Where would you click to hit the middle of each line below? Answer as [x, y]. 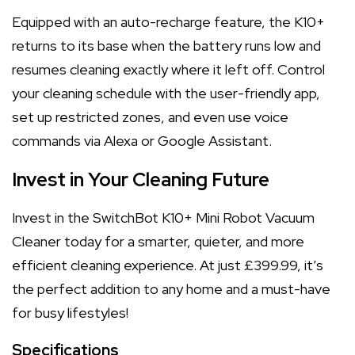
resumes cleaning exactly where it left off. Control [168, 69]
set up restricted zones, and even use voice [150, 117]
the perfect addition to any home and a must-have [171, 289]
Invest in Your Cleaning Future [141, 179]
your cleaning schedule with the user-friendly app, [166, 93]
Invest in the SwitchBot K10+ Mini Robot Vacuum [163, 218]
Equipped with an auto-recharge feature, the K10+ [168, 22]
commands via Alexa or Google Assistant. [142, 141]
